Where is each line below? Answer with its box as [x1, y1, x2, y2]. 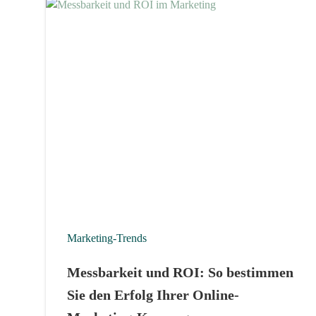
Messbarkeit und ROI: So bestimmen [67, 264, 293, 280]
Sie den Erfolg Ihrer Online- [67, 286, 239, 303]
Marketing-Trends [67, 231, 147, 244]
